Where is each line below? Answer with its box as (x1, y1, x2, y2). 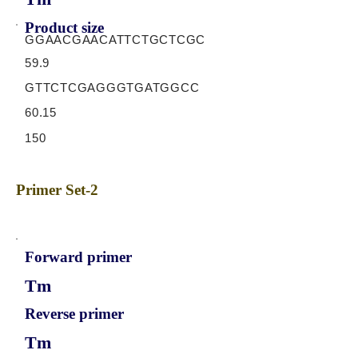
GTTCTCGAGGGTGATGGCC (25, 81, 200, 94)
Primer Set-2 (16, 181, 98, 198)
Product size (25, 19, 104, 36)
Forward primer (25, 249, 132, 265)
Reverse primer (25, 305, 124, 322)
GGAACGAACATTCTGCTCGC (25, 33, 205, 46)
